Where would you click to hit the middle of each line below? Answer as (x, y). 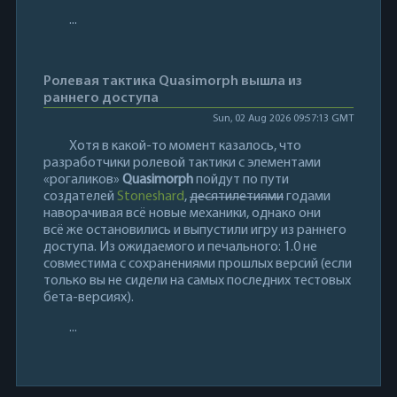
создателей (80, 197)
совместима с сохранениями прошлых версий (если (197, 265)
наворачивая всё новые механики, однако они (182, 214)
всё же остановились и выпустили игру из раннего (195, 231)
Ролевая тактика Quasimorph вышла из (172, 82)
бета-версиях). (88, 298)
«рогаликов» (82, 180)
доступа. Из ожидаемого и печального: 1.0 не (180, 248)
